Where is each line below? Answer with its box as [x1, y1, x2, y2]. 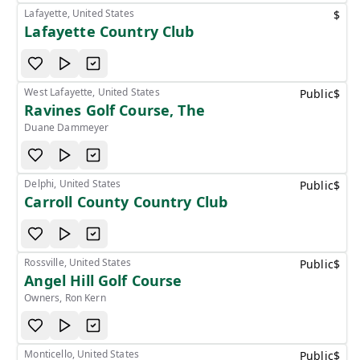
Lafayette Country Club [24, 21, 194, 41]
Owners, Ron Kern [24, 290, 106, 305]
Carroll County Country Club [24, 191, 228, 211]
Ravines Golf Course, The [24, 100, 205, 120]
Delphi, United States [24, 176, 121, 190]
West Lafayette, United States [24, 84, 160, 99]
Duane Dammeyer [24, 120, 109, 134]
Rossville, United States [24, 255, 131, 269]
